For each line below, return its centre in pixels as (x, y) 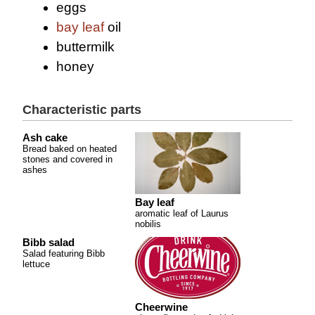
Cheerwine (161, 307)
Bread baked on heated (70, 148)
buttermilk (85, 46)
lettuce (36, 264)
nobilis (148, 224)
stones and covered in (67, 159)
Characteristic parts (82, 109)
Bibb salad (49, 242)
